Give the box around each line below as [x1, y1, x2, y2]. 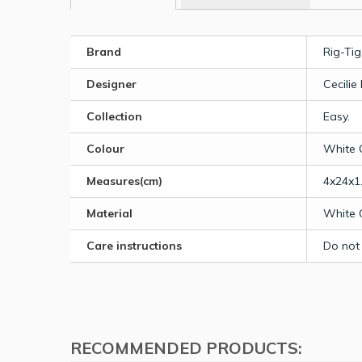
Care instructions [86, 238, 182, 253]
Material [86, 205, 133, 221]
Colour [86, 141, 124, 156]
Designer [86, 76, 137, 91]
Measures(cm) [86, 173, 162, 188]
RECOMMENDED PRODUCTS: [70, 337, 302, 358]
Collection [86, 108, 142, 124]
